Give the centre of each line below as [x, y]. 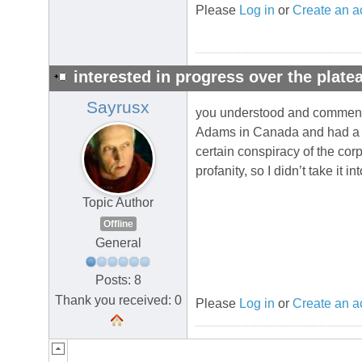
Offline [118, 224]
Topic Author [118, 203]
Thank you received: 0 [118, 300]
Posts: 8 [118, 280]
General [118, 243]
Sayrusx [118, 108]
